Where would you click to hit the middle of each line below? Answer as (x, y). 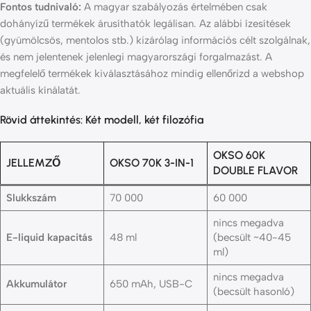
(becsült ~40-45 (252, 238)
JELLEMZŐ (33, 163)
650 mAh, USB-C (151, 284)
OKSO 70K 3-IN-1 (152, 163)
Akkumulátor (36, 284)
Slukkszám (31, 198)
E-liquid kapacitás (49, 238)
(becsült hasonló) (253, 292)
